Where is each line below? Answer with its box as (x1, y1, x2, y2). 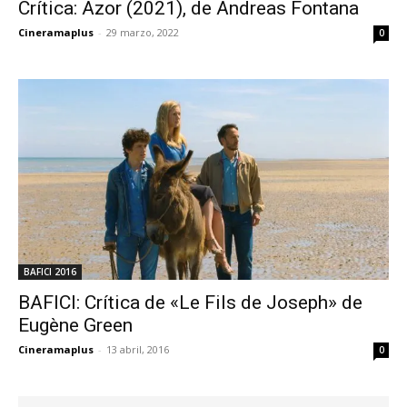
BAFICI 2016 (24, 264, 76, 278)
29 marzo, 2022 (106, 25, 179, 40)
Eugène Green (18, 313, 133, 336)
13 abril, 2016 (106, 342, 169, 356)
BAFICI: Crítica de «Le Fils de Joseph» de (18, 291, 362, 313)
